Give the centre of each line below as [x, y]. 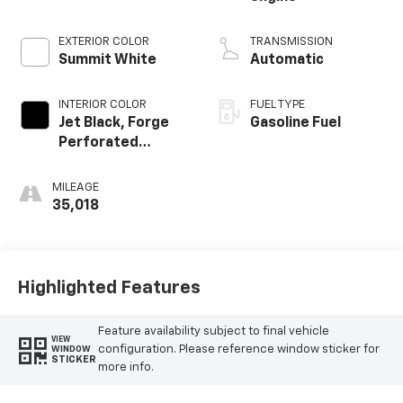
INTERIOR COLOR [102, 104]
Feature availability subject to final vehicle [213, 331]
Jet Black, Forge [113, 123]
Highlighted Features [108, 288]
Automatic [287, 60]
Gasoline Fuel [296, 123]
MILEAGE [75, 187]
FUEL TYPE [278, 104]
